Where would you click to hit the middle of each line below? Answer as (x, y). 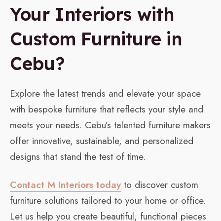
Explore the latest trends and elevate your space (105, 94)
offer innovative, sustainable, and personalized (102, 141)
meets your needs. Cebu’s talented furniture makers (110, 125)
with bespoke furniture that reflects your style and (107, 110)
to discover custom (160, 185)
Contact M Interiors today (65, 185)
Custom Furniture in (96, 39)
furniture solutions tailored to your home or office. (108, 201)
